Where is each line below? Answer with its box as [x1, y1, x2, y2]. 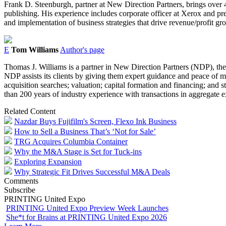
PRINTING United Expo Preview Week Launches [6, 203, 168, 212]
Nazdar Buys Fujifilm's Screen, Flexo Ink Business [14, 117, 177, 126]
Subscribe [4, 185, 35, 194]
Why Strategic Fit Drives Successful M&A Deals [14, 167, 170, 176]
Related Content [4, 106, 55, 116]
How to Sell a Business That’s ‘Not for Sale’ [14, 127, 156, 136]
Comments [4, 176, 38, 185]
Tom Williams [11, 45, 59, 54]
